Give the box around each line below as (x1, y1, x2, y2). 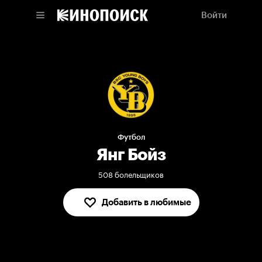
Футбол (117, 133, 145, 142)
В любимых (122, 197, 171, 208)
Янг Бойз (96, 144, 166, 165)
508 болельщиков (98, 168, 164, 180)
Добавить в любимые (101, 197, 191, 208)
